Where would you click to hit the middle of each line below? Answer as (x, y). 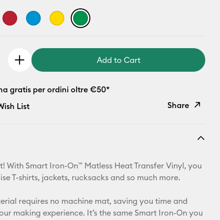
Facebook (175, 197)
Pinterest (173, 174)
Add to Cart (118, 60)
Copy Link (176, 127)
